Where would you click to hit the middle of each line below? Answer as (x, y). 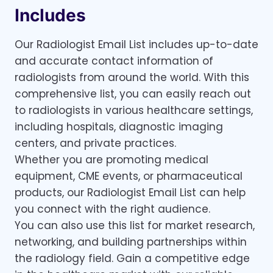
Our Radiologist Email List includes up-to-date (136, 45)
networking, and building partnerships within (131, 242)
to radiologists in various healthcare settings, (134, 111)
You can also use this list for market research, (135, 226)
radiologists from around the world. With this (132, 78)
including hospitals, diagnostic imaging (119, 127)
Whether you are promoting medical (112, 160)
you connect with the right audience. (112, 209)
